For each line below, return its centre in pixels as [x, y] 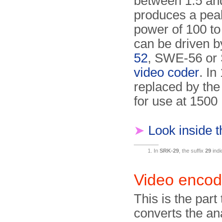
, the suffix [192, 151]
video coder [166, 72]
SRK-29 [169, 151]
